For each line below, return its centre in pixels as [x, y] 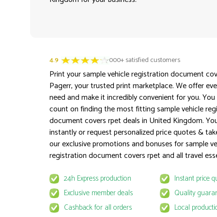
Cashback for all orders [98, 208]
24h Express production [97, 179]
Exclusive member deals [98, 193]
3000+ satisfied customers [143, 61]
